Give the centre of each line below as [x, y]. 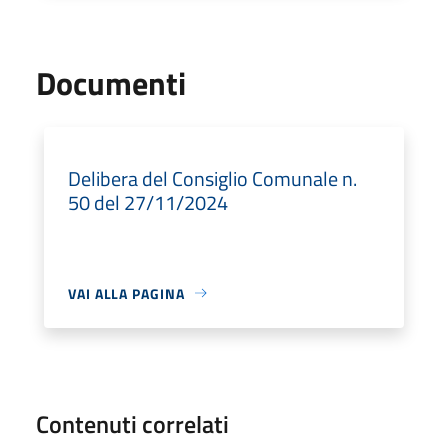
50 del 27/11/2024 [148, 202]
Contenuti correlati [132, 423]
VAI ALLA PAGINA [126, 293]
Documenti [111, 82]
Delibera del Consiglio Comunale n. [212, 178]
